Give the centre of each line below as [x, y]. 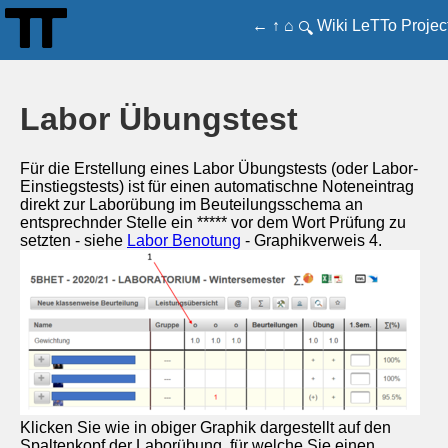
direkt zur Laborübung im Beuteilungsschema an [191, 204]
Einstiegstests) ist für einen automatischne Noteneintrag [217, 186]
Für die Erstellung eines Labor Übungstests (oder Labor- [219, 168]
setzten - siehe [73, 240]
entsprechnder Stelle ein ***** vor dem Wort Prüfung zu [213, 222]
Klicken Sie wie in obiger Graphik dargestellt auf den [205, 427]
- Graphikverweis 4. [311, 240]
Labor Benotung [184, 240]
